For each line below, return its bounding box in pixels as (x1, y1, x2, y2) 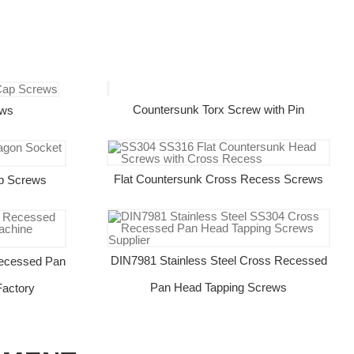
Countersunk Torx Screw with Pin (133, 102, 305, 116)
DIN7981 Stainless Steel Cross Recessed (110, 253, 327, 267)
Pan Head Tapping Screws (150, 280, 288, 294)
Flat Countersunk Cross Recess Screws (114, 171, 324, 186)
